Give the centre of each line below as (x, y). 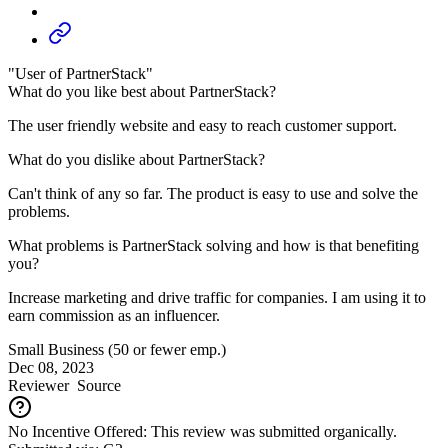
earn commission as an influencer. (114, 315)
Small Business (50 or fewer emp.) (117, 349)
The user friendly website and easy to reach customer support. (202, 125)
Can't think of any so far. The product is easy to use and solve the (213, 193)
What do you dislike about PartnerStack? (136, 159)
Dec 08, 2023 (51, 367)
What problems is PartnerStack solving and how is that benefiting (213, 245)
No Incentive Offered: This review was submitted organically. (202, 431)
